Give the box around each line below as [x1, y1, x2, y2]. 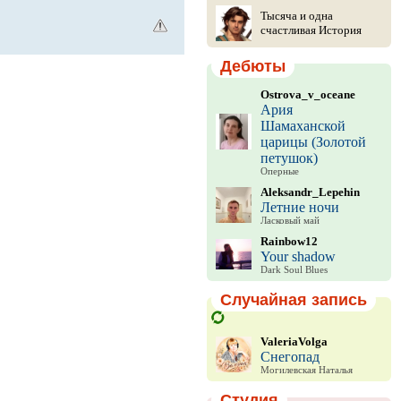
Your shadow [260, 249, 336, 264]
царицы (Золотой [260, 134, 366, 149]
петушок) [260, 150, 318, 166]
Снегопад [260, 348, 320, 364]
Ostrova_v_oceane [260, 88, 355, 101]
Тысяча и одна [260, 9, 333, 22]
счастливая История [260, 23, 362, 37]
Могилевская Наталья [260, 364, 353, 375]
